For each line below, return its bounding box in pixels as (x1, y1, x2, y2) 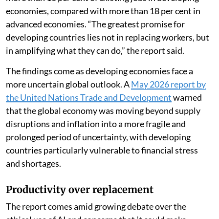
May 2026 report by (131, 78, 206, 89)
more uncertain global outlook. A (6, 78, 131, 89)
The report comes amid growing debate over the (6, 200, 186, 212)
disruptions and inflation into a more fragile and (6, 118, 186, 129)
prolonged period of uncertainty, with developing (6, 131, 191, 142)
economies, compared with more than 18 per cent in (6, 5, 200, 16)
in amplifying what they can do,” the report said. (6, 44, 184, 56)
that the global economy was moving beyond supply (6, 105, 200, 116)
